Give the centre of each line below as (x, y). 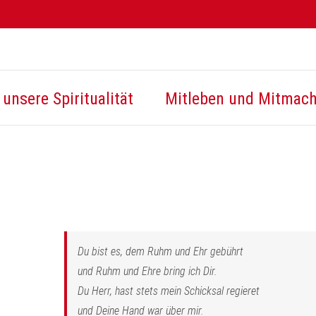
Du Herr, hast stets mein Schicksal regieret (168, 291)
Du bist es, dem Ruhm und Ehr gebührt (160, 251)
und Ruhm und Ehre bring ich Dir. (147, 271)
